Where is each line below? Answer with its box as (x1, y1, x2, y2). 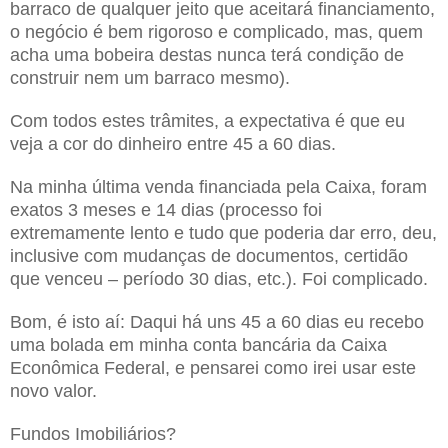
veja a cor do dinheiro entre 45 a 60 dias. (10, 133, 336, 154)
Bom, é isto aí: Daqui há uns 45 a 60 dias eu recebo (10, 311, 424, 332)
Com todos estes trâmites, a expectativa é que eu (10, 110, 405, 131)
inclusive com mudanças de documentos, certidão (10, 245, 408, 266)
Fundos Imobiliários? (10, 423, 176, 444)
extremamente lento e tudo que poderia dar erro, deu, (10, 222, 437, 243)
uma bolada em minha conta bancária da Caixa (10, 334, 387, 355)
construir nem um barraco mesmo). (10, 67, 290, 88)
